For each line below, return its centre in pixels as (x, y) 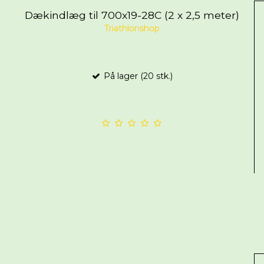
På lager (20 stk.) (137, 76)
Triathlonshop (132, 29)
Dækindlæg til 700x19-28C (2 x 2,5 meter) (132, 15)
